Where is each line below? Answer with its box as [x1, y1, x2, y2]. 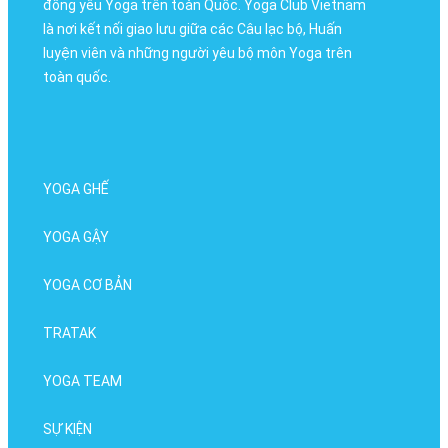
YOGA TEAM [42, 373, 122, 390]
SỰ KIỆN [42, 421, 92, 438]
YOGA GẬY [42, 229, 109, 246]
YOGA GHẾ [42, 181, 109, 198]
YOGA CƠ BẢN [42, 277, 132, 294]
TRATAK [42, 325, 96, 342]
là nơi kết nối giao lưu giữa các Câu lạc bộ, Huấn [42, 21, 342, 38]
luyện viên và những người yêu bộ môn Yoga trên [42, 45, 352, 62]
